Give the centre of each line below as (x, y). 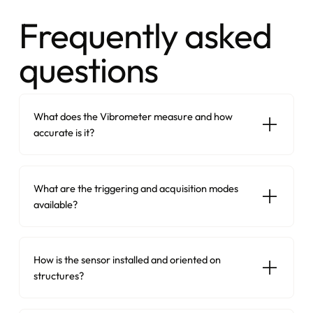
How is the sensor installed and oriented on (127, 260)
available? (55, 204)
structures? (58, 276)
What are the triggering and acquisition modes (136, 188)
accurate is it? (64, 133)
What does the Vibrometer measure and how (133, 117)
